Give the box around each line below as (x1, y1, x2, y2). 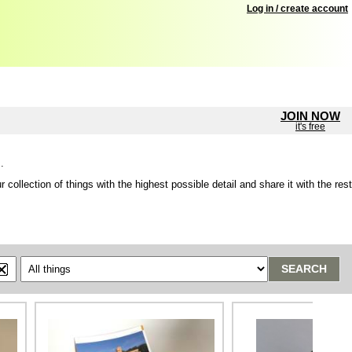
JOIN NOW (280, 109, 340, 123)
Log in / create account (247, 3, 348, 14)
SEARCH (281, 262, 327, 275)
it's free (295, 121, 325, 132)
